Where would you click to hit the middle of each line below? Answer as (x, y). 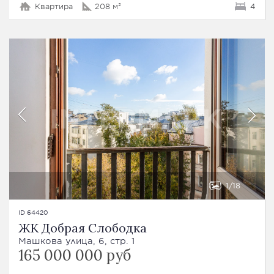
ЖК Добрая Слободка (83, 228)
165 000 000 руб (75, 255)
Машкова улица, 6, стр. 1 (76, 240)
